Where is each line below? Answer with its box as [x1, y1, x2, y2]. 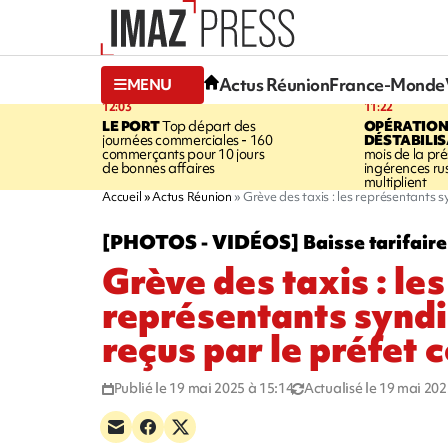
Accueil [102, 187, 142, 205]
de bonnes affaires [102, 158, 215, 177]
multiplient [363, 172, 427, 191]
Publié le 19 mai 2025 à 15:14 [113, 378, 294, 397]
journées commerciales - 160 [102, 130, 273, 149]
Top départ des [159, 116, 256, 135]
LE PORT [102, 116, 160, 135]
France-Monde [329, 73, 445, 97]
